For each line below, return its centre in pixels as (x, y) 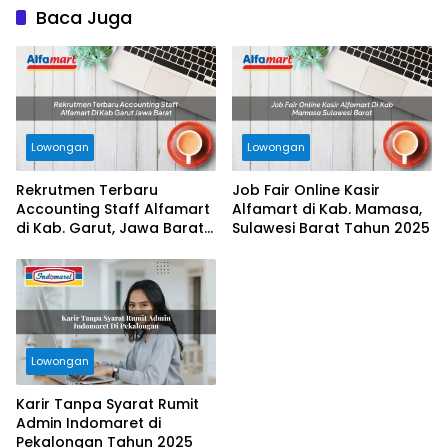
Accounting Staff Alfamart (113, 209)
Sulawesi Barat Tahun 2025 (331, 228)
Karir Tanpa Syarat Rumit (107, 404)
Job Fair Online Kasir (306, 190)
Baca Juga (84, 17)
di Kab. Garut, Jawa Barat (110, 228)
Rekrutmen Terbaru (87, 190)
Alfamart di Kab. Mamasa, (327, 209)
